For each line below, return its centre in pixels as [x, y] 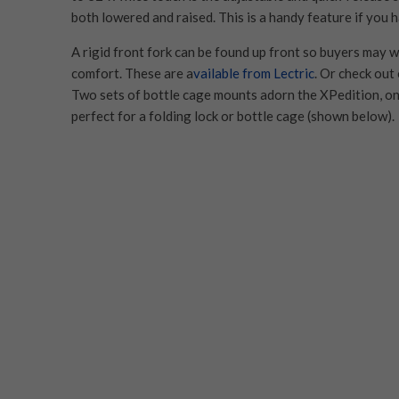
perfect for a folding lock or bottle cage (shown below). [232, 115]
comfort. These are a [132, 73]
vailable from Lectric [253, 73]
